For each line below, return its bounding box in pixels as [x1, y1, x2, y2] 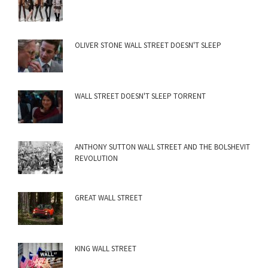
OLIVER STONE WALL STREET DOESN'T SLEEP [75, 40, 221, 51]
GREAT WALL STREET [75, 193, 142, 203]
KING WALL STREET [75, 243, 136, 254]
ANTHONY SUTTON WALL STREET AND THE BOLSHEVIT [75, 142, 250, 153]
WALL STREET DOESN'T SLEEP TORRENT [75, 91, 206, 102]
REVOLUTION [75, 153, 118, 164]
